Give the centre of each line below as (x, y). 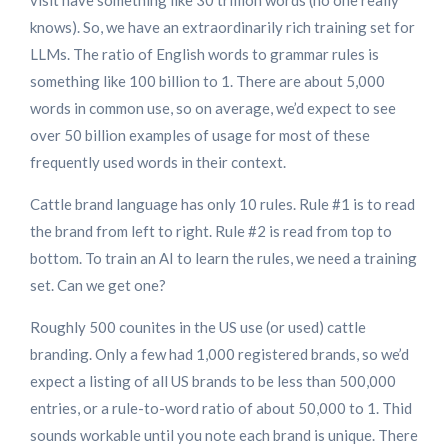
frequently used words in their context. (158, 162)
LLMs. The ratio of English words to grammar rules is (204, 54)
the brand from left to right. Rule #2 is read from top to (211, 231)
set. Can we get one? (98, 285)
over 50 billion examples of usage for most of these (200, 135)
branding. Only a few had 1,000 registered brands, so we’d (219, 354)
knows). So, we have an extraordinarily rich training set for (222, 27)
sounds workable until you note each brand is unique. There (224, 435)
